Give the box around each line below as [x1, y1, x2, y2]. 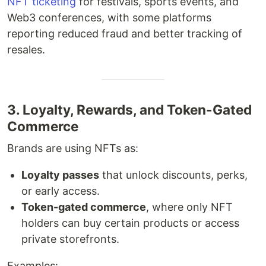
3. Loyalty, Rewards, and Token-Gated [7, 101, 252, 118]
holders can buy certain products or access [21, 216, 239, 229]
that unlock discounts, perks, [99, 168, 248, 181]
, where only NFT [146, 200, 233, 213]
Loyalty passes [21, 168, 99, 181]
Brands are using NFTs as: [7, 141, 138, 154]
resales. [7, 43, 45, 56]
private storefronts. [21, 232, 119, 245]
